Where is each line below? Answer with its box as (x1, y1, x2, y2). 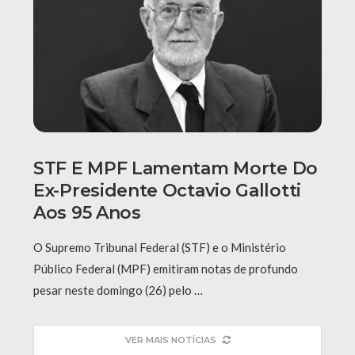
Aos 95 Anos (33, 202, 141, 224)
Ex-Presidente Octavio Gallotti (33, 180, 302, 202)
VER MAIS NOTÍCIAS (124, 334, 216, 346)
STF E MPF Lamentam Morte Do (33, 158, 318, 180)
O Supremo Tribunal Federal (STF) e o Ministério (33, 240, 286, 255)
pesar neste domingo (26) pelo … (33, 283, 203, 298)
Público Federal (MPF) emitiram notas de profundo (33, 261, 298, 277)
